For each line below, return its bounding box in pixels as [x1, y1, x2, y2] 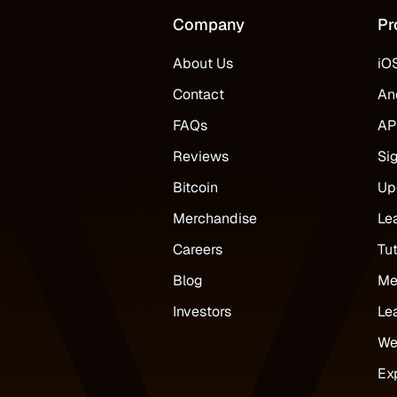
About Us [173, 53, 234, 73]
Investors [173, 301, 232, 321]
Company [173, 13, 245, 35]
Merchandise [173, 208, 258, 228]
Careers [173, 239, 223, 259]
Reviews [173, 146, 230, 166]
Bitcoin [173, 177, 219, 197]
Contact [173, 84, 225, 104]
